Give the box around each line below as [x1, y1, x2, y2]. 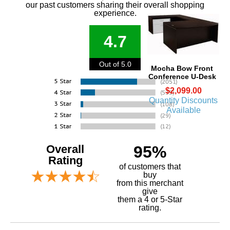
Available [166, 105, 201, 114]
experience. [93, 8, 137, 17]
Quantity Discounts [149, 95, 218, 105]
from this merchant [116, 178, 183, 187]
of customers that [119, 162, 181, 171]
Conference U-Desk [148, 72, 216, 81]
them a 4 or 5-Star [117, 195, 182, 204]
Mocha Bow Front [151, 64, 213, 72]
